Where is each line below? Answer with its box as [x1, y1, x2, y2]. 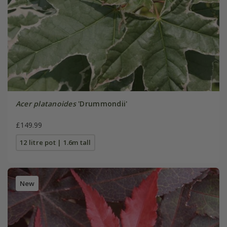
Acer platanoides [15, 98, 76, 108]
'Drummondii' [75, 98, 128, 108]
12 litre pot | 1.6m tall [20, 137, 91, 147]
